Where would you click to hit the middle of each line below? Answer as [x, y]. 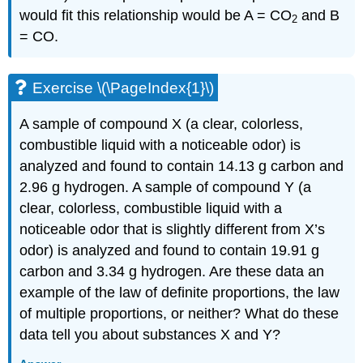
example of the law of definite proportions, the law [180, 293]
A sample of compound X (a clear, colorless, [162, 124]
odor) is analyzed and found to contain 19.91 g [170, 251]
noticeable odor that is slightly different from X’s [173, 230]
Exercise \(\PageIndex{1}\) [124, 88]
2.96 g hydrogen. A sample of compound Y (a [166, 188]
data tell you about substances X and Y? [150, 335]
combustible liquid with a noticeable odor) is [160, 145]
